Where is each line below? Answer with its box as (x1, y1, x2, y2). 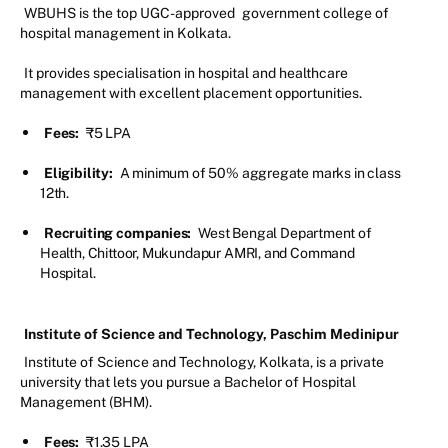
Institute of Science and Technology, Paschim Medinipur (24, 326, 402, 343)
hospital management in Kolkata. (20, 25, 231, 42)
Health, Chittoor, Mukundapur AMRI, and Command (40, 245, 355, 262)
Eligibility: (44, 165, 116, 182)
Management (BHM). (20, 394, 152, 411)
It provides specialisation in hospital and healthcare (24, 65, 348, 82)
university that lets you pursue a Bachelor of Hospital (20, 374, 356, 391)
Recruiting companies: (44, 225, 195, 242)
